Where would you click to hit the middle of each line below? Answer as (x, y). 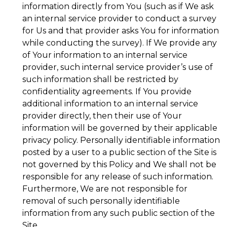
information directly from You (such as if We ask (118, 6)
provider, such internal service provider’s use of (118, 67)
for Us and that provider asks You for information (121, 31)
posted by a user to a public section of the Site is (119, 152)
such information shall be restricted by (100, 79)
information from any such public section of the (119, 213)
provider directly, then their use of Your (102, 116)
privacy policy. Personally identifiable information (121, 140)
